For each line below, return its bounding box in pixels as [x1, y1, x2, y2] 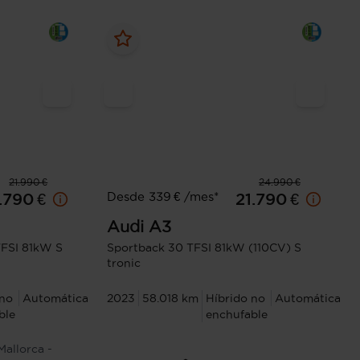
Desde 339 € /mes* [107, 190, 219, 204]
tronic [107, 256, 141, 270]
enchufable [206, 308, 268, 321]
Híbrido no [206, 292, 266, 305]
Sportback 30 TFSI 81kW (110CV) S [107, 241, 302, 255]
